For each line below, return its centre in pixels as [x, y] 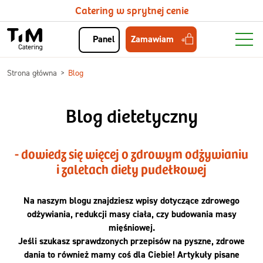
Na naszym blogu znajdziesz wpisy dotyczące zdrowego [131, 200]
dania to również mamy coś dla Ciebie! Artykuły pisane [131, 254]
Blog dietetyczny [131, 117]
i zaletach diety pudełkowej [131, 168]
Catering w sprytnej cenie [131, 11]
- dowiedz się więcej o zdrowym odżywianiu [131, 153]
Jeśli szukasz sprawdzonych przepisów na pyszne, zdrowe [131, 241]
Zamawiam [152, 39]
